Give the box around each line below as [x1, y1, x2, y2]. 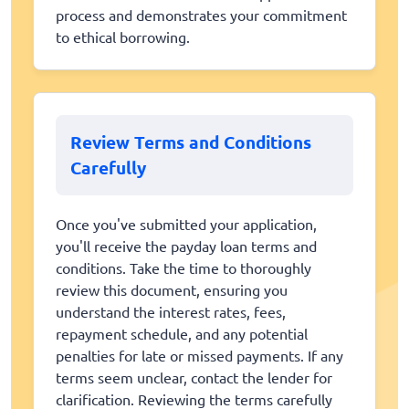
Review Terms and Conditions [70, 130, 311, 153]
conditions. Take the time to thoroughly [56, 257, 311, 277]
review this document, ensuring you [56, 279, 288, 299]
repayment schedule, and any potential [56, 323, 308, 342]
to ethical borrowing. [56, 26, 190, 46]
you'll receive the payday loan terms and [56, 236, 317, 255]
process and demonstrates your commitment [56, 5, 347, 24]
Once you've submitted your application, [56, 214, 317, 233]
